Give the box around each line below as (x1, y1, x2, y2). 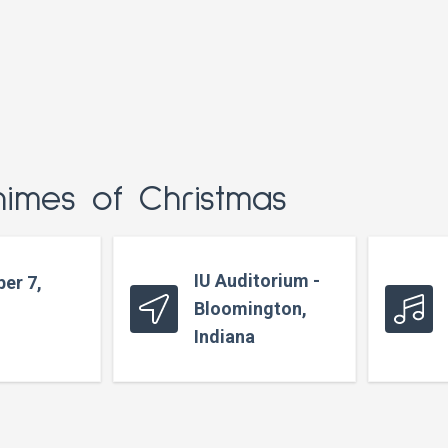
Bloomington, (194, 298, 308, 319)
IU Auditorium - (194, 270, 321, 291)
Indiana (194, 326, 256, 347)
